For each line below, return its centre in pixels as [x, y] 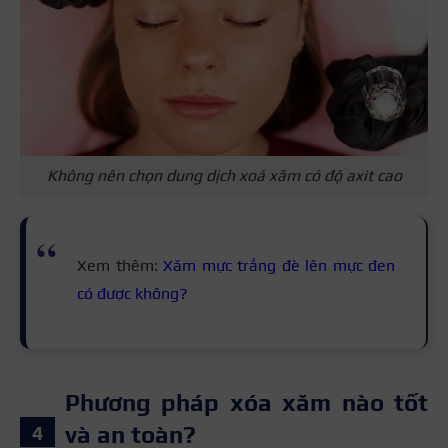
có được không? [134, 293]
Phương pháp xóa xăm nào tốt [246, 402]
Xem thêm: [120, 265]
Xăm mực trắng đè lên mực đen [279, 265]
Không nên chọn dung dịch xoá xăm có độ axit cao [224, 176]
